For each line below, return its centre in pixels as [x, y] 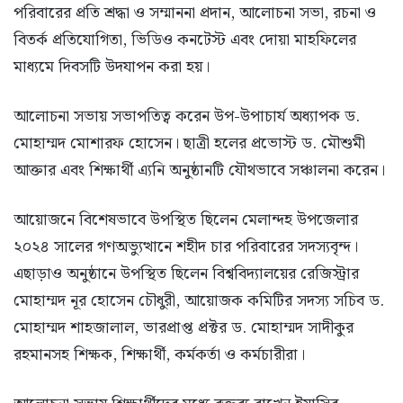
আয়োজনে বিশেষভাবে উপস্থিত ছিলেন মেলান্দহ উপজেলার [186, 220]
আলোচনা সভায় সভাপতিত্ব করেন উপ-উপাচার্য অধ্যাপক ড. [187, 117]
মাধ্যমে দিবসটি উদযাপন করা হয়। [112, 67]
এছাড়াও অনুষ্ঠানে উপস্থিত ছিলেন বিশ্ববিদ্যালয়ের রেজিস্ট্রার [186, 274]
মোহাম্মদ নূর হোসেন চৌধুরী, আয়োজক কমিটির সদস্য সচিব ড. [199, 301]
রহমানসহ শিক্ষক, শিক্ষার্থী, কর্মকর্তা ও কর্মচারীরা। [159, 355]
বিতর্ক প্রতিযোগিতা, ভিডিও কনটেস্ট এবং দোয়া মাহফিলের [185, 40]
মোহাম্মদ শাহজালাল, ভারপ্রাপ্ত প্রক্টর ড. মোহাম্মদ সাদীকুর [184, 328]
